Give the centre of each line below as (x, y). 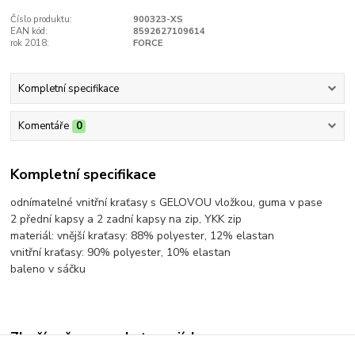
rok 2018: (30, 43)
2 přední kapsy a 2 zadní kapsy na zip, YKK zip (126, 219)
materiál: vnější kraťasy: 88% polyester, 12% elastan (143, 235)
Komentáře (43, 126)
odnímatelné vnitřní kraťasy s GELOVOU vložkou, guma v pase (167, 202)
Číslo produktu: (42, 19)
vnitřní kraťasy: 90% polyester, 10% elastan (121, 252)
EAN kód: (29, 31)
